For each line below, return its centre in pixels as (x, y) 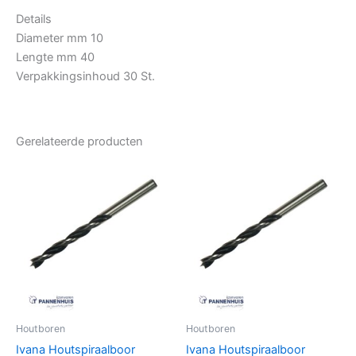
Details (34, 19)
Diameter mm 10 (60, 38)
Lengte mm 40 (55, 57)
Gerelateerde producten (79, 142)
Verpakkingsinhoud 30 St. (85, 76)
